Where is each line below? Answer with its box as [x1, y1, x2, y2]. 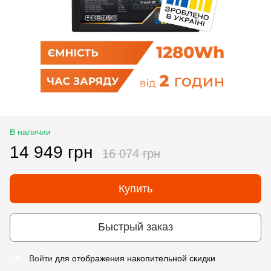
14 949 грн [10, 142, 93, 162]
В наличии [10, 126, 51, 137]
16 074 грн [102, 146, 160, 160]
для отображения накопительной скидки [53, 253, 215, 263]
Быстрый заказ [98, 221, 173, 233]
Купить [119, 182, 152, 195]
